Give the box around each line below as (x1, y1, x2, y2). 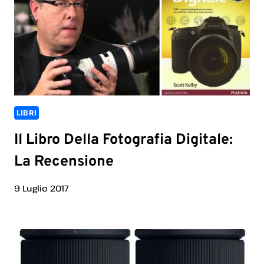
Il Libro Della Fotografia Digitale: (14, 130, 233, 150)
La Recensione (14, 152, 114, 171)
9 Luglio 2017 (14, 183, 69, 194)
